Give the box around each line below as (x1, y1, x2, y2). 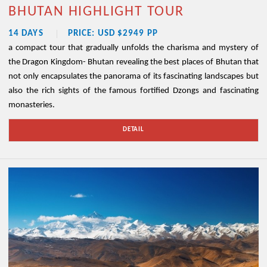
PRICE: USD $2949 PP (68, 29, 158, 39)
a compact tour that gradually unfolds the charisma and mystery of (8, 44, 259, 53)
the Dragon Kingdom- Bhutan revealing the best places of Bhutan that (8, 58, 259, 67)
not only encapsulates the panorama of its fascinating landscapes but (8, 72, 259, 82)
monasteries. (8, 101, 55, 110)
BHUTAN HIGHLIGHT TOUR (8, 5, 184, 20)
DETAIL (122, 126, 145, 133)
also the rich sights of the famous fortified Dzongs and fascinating (8, 86, 259, 96)
